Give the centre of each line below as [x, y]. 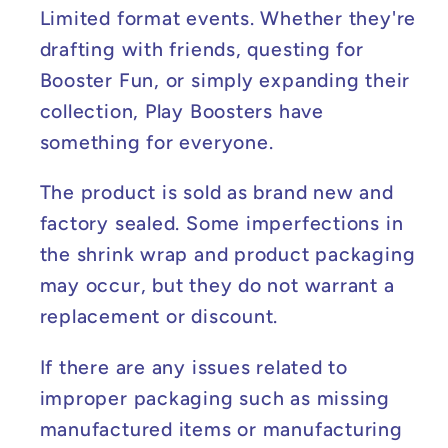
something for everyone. [156, 141]
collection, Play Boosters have [181, 110]
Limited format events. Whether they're [228, 17]
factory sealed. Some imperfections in [221, 223]
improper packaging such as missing [215, 397]
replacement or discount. [159, 316]
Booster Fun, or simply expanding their [225, 79]
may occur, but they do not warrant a [217, 285]
